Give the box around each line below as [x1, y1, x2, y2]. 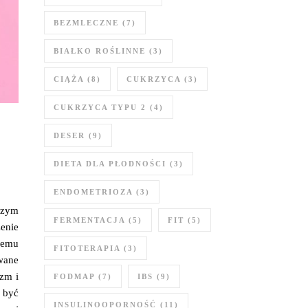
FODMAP [54, 272, 95, 280]
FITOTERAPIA [54, 244, 120, 252]
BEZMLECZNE [54, 19, 119, 27]
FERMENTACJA [54, 216, 125, 224]
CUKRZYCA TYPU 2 [54, 103, 146, 111]
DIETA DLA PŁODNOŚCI [54, 159, 166, 168]
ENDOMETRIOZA [54, 188, 133, 196]
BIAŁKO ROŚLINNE [54, 47, 146, 55]
